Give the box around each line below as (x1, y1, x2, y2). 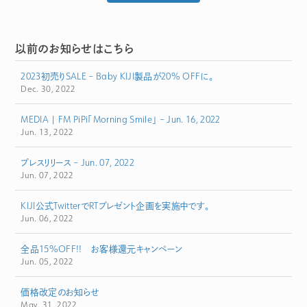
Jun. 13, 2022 (21, 127, 74, 138)
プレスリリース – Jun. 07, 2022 (21, 157, 134, 169)
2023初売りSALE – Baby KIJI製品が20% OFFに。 (21, 71, 214, 82)
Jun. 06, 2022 (21, 213, 74, 224)
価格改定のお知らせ (21, 286, 99, 298)
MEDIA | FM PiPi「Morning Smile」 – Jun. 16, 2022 (21, 114, 221, 125)
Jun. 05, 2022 (21, 256, 74, 267)
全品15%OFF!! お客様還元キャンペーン (21, 243, 183, 255)
